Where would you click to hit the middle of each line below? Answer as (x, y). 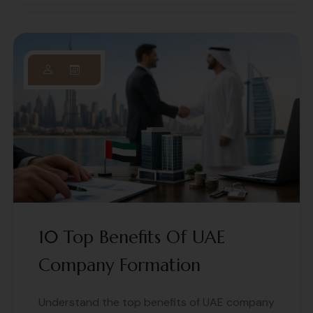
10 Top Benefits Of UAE (132, 237)
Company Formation (119, 265)
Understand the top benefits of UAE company (156, 302)
